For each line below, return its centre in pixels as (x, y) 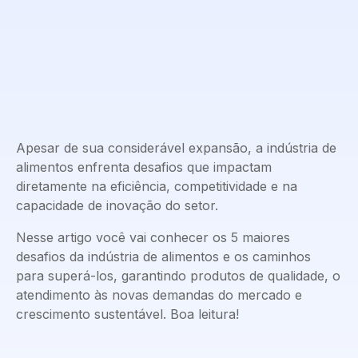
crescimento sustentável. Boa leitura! (127, 314)
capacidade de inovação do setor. (117, 206)
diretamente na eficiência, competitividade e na (157, 187)
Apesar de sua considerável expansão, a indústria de (176, 148)
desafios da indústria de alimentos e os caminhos (163, 257)
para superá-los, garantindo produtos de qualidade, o (178, 276)
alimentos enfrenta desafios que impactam (144, 167)
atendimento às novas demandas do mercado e (159, 295)
